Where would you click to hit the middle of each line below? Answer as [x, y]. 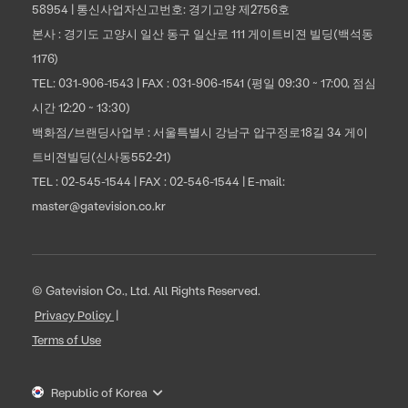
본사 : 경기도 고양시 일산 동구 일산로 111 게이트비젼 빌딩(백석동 [203, 33]
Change [56, 393]
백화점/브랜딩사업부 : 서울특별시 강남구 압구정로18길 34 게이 [200, 131]
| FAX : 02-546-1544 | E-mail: [208, 180]
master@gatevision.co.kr [99, 205]
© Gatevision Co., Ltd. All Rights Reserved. [146, 290]
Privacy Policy [73, 314]
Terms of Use [66, 339]
